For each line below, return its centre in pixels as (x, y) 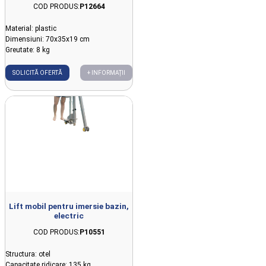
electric (69, 215)
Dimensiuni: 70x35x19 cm (47, 39)
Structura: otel (28, 254)
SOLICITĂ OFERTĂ (37, 73)
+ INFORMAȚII (106, 73)
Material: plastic (31, 29)
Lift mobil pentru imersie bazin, (69, 206)
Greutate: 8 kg (28, 50)
